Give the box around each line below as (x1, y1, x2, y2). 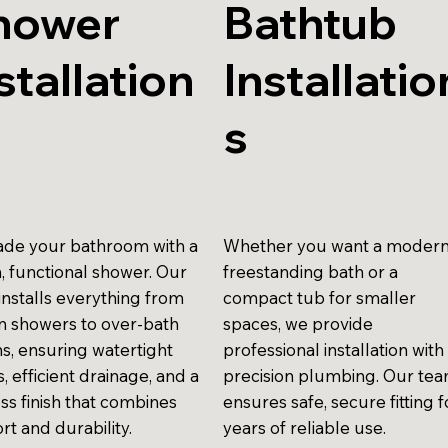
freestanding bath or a (223, 260, 399, 282)
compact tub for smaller (223, 286, 417, 308)
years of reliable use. (223, 416, 387, 438)
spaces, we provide (223, 312, 374, 334)
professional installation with (223, 338, 445, 360)
